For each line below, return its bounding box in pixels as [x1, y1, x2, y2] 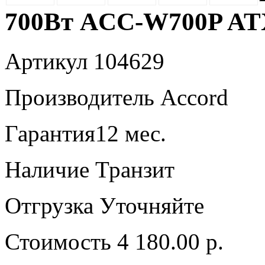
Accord [154, 85, 228, 111]
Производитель [5, 85, 154, 111]
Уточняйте [99, 193, 204, 219]
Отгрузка [5, 193, 93, 219]
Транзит [89, 157, 174, 183]
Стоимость [5, 229, 111, 255]
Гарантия [5, 121, 95, 147]
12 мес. [95, 121, 166, 147]
